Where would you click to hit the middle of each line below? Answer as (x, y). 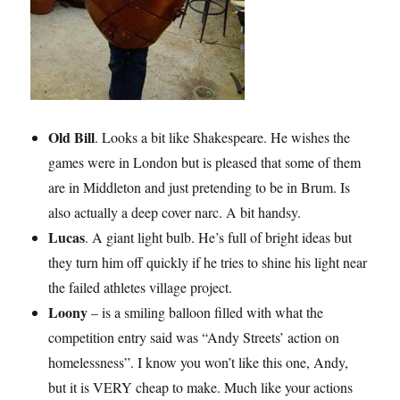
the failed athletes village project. (141, 287)
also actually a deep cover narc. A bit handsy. (175, 212)
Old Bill (72, 137)
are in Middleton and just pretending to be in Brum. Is (200, 187)
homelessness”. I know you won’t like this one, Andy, (199, 362)
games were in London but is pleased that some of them (205, 162)
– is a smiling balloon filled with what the (206, 312)
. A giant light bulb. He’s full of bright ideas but (219, 237)
